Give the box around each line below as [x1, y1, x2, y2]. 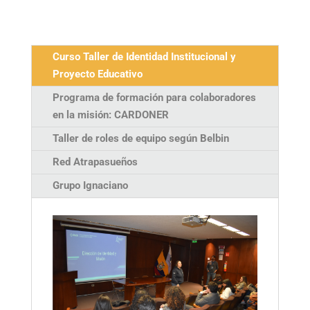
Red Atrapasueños [52, 156, 138, 169]
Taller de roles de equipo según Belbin [52, 132, 229, 145]
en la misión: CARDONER [52, 109, 169, 122]
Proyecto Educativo [52, 68, 143, 81]
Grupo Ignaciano [52, 179, 128, 192]
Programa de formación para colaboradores [52, 91, 256, 104]
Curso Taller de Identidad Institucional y [52, 51, 236, 64]
